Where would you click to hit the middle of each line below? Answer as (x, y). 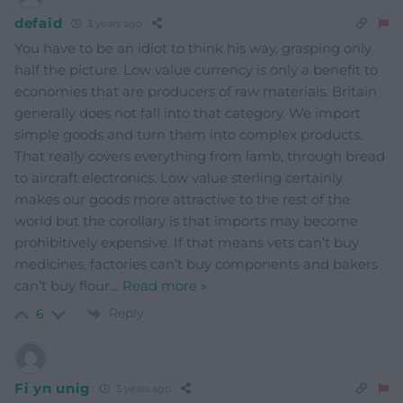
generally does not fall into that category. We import (188, 112)
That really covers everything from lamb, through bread (200, 156)
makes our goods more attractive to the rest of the (182, 199)
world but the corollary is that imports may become (186, 220)
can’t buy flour (62, 285)
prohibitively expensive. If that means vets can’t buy (187, 242)
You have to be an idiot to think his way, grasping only (193, 48)
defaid (39, 23)
